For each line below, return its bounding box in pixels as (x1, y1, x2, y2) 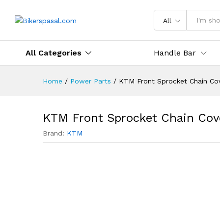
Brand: (43, 129, 67, 137)
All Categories (26, 48, 82, 57)
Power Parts (70, 77, 111, 85)
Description (50, 8, 91, 16)
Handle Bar (154, 48, 196, 57)
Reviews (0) (103, 8, 144, 16)
